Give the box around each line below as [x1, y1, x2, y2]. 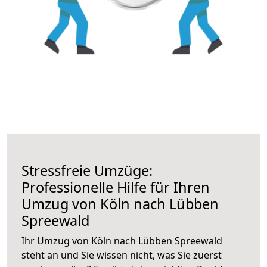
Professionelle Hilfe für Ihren [21, 177, 210, 197]
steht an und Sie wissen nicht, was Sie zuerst [21, 248, 222, 262]
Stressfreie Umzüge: [21, 160, 153, 180]
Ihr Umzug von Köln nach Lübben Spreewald [21, 234, 222, 247]
